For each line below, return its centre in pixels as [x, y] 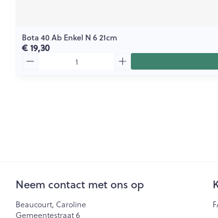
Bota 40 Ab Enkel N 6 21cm [70, 37]
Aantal [33, 57]
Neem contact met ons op [80, 184]
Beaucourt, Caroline [51, 204]
